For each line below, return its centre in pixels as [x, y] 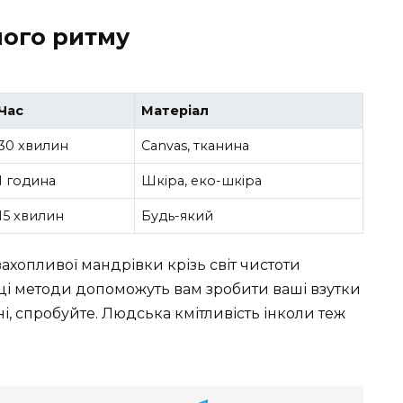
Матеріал [175, 110]
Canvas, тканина [196, 145]
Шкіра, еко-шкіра [202, 180]
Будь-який [178, 215]
